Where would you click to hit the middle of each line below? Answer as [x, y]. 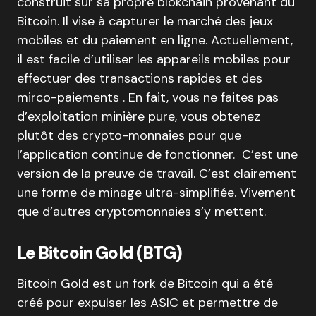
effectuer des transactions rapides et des [140, 78]
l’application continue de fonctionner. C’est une [157, 154]
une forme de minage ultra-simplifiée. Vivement [156, 193]
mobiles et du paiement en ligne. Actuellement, [155, 40]
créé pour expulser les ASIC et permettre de [147, 303]
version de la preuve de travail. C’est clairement [157, 174]
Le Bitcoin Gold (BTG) [99, 253]
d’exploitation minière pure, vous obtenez [139, 116]
